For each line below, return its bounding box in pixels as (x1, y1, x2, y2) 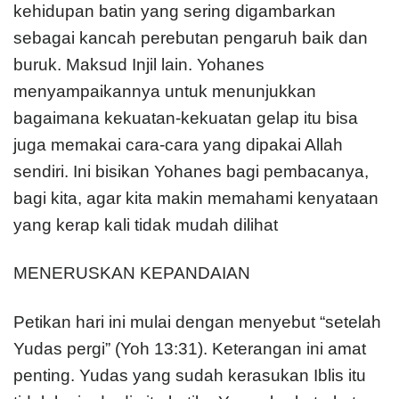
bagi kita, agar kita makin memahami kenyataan (13, 188, 379, 208)
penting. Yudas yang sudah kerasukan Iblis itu (13, 366, 366, 386)
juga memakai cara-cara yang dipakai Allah (13, 134, 343, 154)
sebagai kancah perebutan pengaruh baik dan (13, 28, 368, 47)
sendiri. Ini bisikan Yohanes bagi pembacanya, (13, 161, 369, 181)
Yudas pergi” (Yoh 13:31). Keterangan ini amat (13, 339, 366, 359)
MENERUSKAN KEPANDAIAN (13, 264, 250, 283)
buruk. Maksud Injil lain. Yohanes (13, 54, 265, 74)
